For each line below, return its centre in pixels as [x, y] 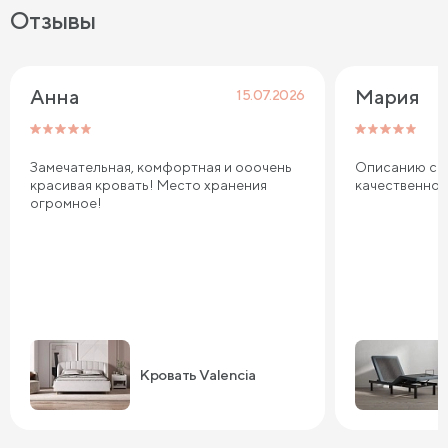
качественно [397, 184]
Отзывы [53, 19]
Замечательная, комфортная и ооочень [161, 166]
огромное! [66, 202]
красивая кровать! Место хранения [148, 184]
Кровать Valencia [198, 375]
